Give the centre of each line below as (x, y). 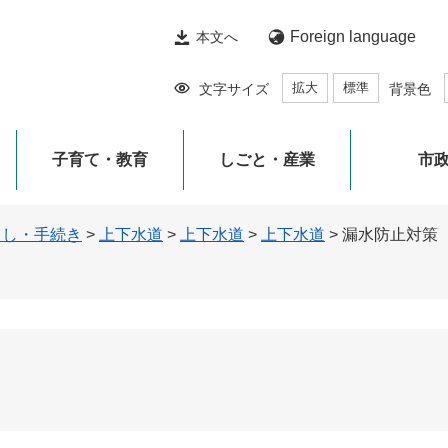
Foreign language (353, 36)
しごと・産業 (267, 159)
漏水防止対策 (390, 234)
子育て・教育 (100, 159)
